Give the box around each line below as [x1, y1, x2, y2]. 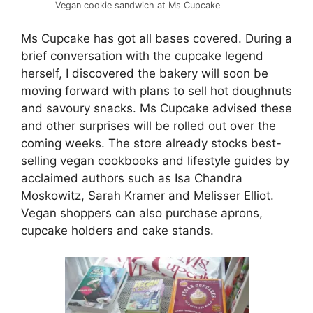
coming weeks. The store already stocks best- [21, 136, 282, 150]
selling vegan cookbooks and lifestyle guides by [21, 153, 289, 168]
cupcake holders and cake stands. [21, 223, 214, 238]
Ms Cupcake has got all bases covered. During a [21, 31, 292, 45]
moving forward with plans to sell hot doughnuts [21, 83, 292, 98]
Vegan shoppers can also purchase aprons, [21, 205, 263, 220]
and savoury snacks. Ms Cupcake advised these [21, 101, 292, 115]
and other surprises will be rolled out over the [21, 118, 276, 133]
